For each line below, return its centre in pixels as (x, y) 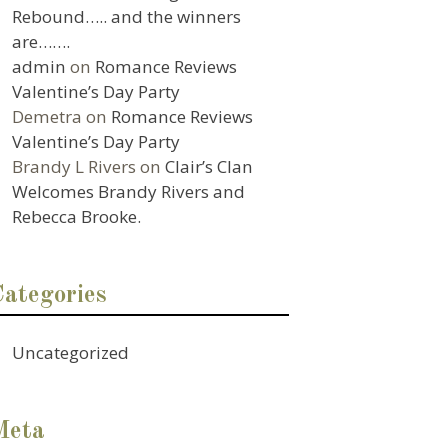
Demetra (47, 116)
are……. (41, 41)
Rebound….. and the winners (127, 16)
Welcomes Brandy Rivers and (129, 191)
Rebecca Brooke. (77, 216)
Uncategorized (71, 352)
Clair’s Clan (209, 166)
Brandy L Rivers (74, 166)
